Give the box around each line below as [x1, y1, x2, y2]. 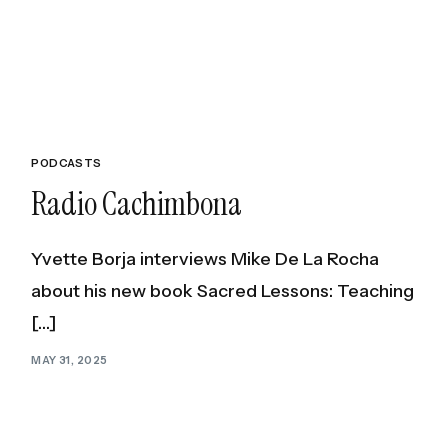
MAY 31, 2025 [31, 353, 108, 368]
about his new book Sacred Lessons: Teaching [31, 279, 415, 302]
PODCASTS [31, 155, 102, 170]
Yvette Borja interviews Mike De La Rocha [31, 247, 380, 270]
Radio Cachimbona [31, 182, 243, 225]
